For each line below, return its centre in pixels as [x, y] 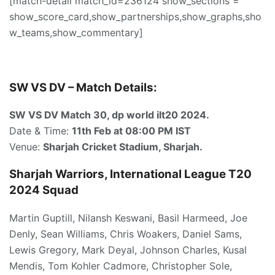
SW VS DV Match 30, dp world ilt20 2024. [109, 115]
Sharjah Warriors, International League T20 [130, 174]
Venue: [26, 147]
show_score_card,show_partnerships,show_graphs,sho [135, 17]
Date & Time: [41, 131]
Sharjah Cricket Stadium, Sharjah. [123, 147]
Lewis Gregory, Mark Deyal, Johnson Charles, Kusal [128, 250]
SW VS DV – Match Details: [83, 87]
